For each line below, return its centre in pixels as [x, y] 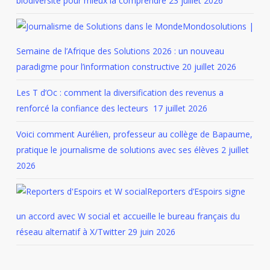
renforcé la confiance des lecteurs [83, 108]
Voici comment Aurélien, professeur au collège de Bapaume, [134, 134]
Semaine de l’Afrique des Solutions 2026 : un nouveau [120, 51]
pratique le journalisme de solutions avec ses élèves [117, 150]
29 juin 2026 [151, 232]
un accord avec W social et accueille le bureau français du [128, 216]
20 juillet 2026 [209, 67]
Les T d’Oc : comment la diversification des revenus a [120, 93]
